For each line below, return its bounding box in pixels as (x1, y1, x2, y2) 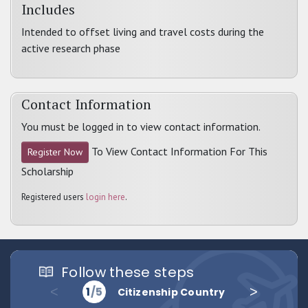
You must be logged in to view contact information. (21, 120, 261, 133)
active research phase (21, 41, 120, 55)
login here (86, 191, 125, 203)
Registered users (21, 191, 86, 203)
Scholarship (21, 164, 74, 178)
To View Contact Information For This (89, 144, 267, 158)
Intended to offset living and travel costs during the (21, 25, 264, 38)
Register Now (27, 146, 82, 158)
